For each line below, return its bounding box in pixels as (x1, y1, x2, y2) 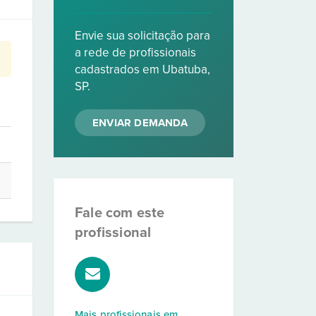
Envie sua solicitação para (75, 28, 210, 43)
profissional (75, 224, 152, 241)
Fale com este (75, 205, 165, 221)
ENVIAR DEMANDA (92, 116, 188, 129)
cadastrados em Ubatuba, (75, 62, 210, 77)
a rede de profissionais (75, 45, 196, 60)
